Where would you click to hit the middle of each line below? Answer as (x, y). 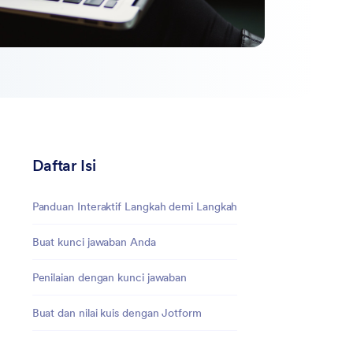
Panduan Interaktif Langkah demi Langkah (135, 206)
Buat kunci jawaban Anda (94, 242)
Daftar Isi (64, 165)
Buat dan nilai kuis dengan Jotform (117, 312)
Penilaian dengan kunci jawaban (110, 277)
